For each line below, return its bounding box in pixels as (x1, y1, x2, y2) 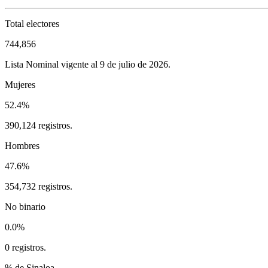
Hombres (5, 140, 39, 151)
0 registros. (5, 242, 46, 252)
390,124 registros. (5, 120, 72, 130)
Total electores (5, 18, 59, 29)
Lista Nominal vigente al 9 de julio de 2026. (5, 59, 170, 69)
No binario (5, 201, 45, 212)
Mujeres (5, 79, 35, 90)
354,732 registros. (5, 181, 72, 191)
